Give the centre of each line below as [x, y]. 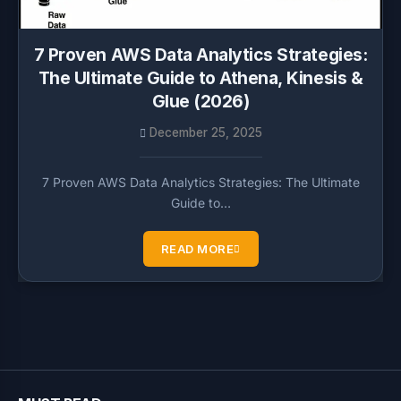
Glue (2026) [200, 101]
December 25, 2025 [205, 132]
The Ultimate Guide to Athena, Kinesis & [200, 78]
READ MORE [197, 249]
